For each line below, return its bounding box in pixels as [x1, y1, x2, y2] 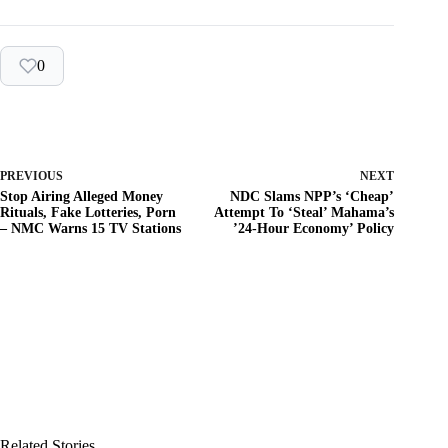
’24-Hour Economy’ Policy [233, 221, 395, 237]
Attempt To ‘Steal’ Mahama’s [214, 205, 395, 221]
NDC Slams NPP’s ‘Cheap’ [230, 189, 395, 205]
